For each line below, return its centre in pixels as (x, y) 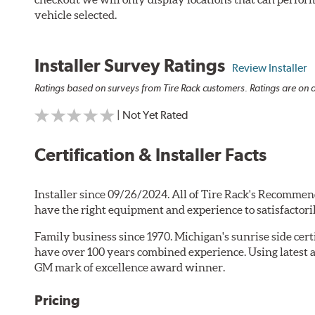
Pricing (58, 301)
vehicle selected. (76, 14)
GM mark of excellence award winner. (130, 268)
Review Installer (270, 67)
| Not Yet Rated (153, 115)
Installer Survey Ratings (134, 65)
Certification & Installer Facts (151, 155)
